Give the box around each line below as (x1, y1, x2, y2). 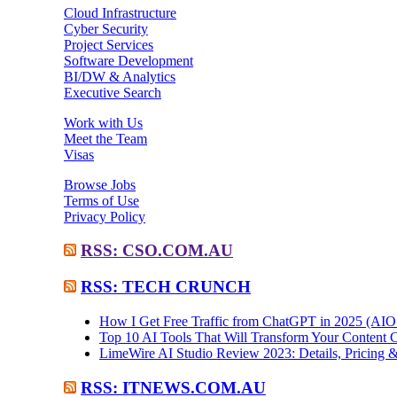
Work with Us (64, 114, 143, 130)
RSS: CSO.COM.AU (81, 241, 233, 261)
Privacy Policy (64, 208, 145, 224)
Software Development (64, 52, 193, 68)
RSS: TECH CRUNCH (81, 277, 251, 297)
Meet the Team (64, 130, 147, 146)
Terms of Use (64, 192, 139, 208)
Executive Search (64, 84, 161, 100)
